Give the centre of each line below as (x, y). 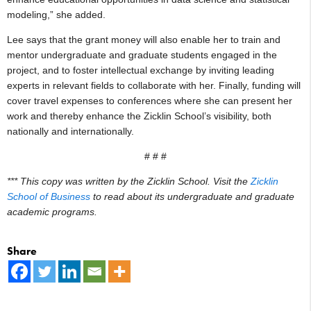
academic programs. (52, 211)
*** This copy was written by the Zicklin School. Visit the (129, 181)
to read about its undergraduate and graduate (192, 196)
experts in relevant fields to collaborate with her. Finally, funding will (154, 85)
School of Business (49, 196)
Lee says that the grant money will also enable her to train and (144, 39)
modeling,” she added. (56, 14)
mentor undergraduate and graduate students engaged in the (142, 54)
